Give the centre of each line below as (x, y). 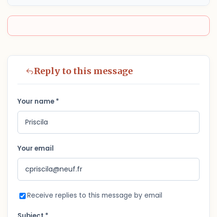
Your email (36, 148)
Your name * (38, 101)
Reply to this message (83, 71)
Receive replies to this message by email (95, 195)
